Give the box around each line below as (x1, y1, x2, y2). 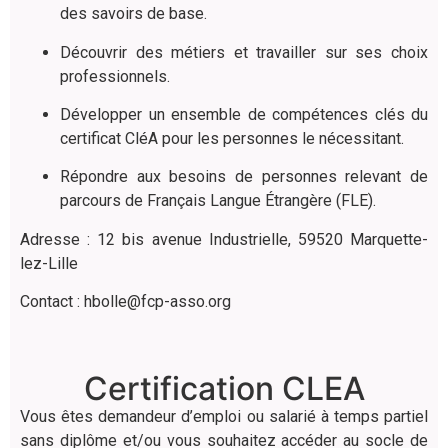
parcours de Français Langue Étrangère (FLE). (60, 191, 376, 211)
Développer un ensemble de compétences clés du (60, 105, 428, 125)
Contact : (20, 292, 84, 312)
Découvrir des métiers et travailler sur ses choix (60, 42, 428, 62)
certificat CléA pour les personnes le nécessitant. (60, 129, 404, 149)
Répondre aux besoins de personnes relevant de (60, 167, 428, 187)
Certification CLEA (83, 368, 365, 408)
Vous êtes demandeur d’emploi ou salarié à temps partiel (20, 406, 428, 426)
